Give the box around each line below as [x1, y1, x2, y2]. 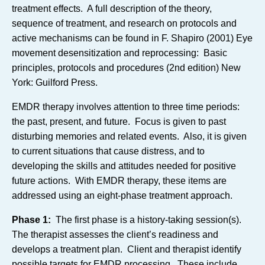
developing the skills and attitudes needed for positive [12, 161, 236, 171]
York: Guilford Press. [12, 77, 98, 88]
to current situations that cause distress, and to [12, 146, 205, 156]
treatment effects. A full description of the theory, [12, 4, 212, 14]
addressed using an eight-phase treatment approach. [12, 190, 232, 201]
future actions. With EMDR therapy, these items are [12, 176, 227, 186]
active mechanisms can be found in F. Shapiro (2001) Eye [12, 33, 253, 43]
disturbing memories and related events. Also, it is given [12, 131, 247, 141]
